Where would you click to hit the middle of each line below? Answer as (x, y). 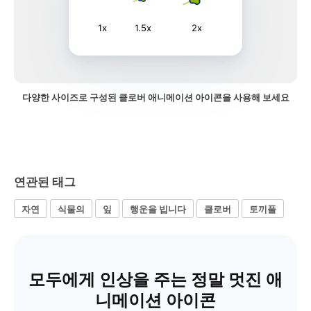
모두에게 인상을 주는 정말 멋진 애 (155, 279)
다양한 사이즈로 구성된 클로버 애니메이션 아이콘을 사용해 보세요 (155, 97)
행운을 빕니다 (158, 209)
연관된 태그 (45, 182)
